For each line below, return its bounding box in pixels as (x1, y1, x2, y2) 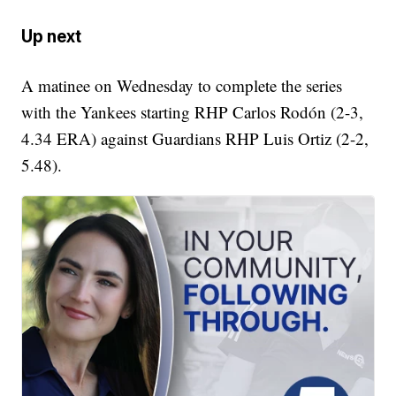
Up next (21, 26, 82, 47)
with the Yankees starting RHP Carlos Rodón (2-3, (21, 101, 364, 124)
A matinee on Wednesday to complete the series (21, 74, 343, 97)
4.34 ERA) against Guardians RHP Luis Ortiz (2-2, (21, 127, 369, 150)
